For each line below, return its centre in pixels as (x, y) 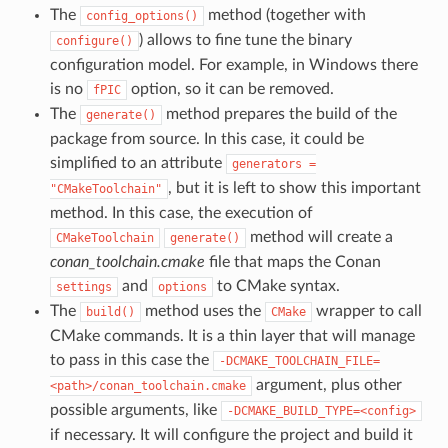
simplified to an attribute (137, 162)
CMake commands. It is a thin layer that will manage (232, 335)
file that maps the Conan (292, 261)
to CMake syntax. (276, 285)
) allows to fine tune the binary (245, 39)
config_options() (141, 15)
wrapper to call (366, 310)
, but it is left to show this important (294, 187)
